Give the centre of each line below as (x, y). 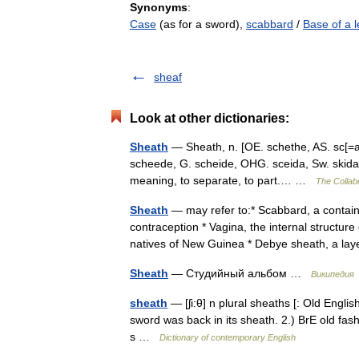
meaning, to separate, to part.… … (223, 180)
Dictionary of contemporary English (228, 337)
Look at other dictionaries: (210, 118)
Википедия (333, 274)
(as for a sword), (201, 24)
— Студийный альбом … (240, 273)
